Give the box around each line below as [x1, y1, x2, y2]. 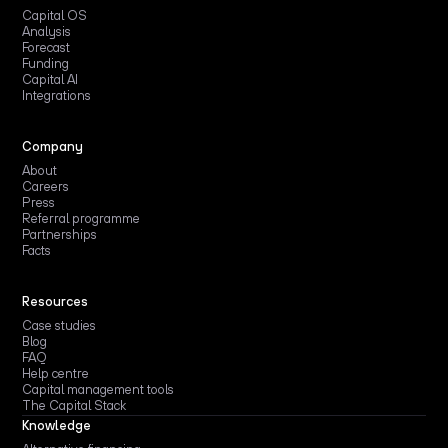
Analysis [22, 23, 72, 39]
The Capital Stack [22, 397, 127, 413]
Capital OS [22, 7, 88, 23]
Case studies [22, 317, 97, 333]
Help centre [22, 365, 90, 381]
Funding [22, 55, 70, 71]
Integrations [22, 87, 92, 103]
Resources [22, 293, 89, 309]
